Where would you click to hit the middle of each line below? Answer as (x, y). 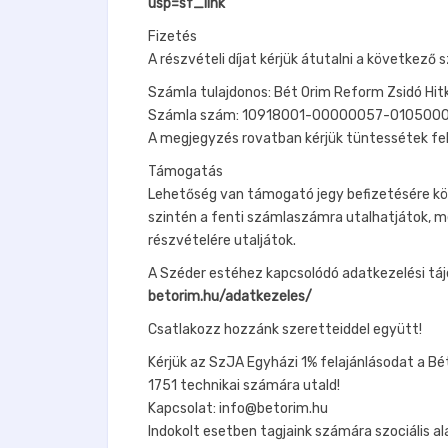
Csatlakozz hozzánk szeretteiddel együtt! (285, 329)
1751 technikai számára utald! (244, 385)
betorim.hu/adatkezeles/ (230, 296)
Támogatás (185, 171)
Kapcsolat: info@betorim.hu (238, 408)
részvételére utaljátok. (222, 240)
